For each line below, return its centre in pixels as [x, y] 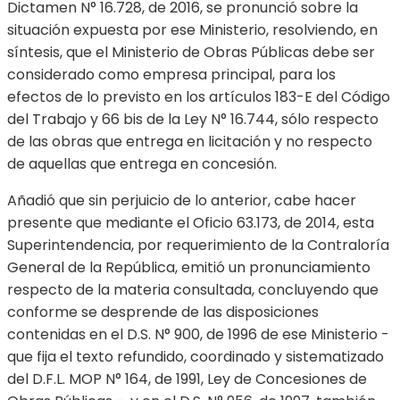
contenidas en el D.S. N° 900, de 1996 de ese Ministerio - [198, 335]
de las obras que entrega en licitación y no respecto [190, 142]
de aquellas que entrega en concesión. [142, 164]
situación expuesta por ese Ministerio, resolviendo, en [192, 30]
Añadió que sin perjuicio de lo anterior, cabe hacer [182, 201]
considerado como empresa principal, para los [171, 75]
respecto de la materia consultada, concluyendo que [193, 290]
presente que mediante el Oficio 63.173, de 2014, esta [191, 223]
